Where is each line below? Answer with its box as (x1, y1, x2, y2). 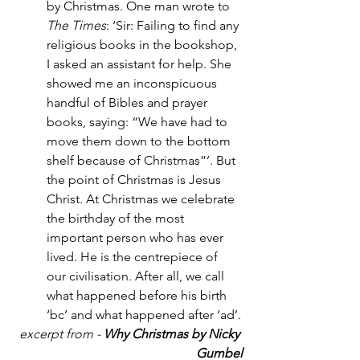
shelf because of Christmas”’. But (47, 153, 239, 169)
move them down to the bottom (47, 133, 234, 149)
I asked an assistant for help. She (47, 56, 235, 72)
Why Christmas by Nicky (100, 326, 243, 342)
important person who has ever (47, 230, 227, 246)
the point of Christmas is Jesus (47, 172, 224, 188)
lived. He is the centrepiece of (47, 249, 221, 265)
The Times (47, 18, 106, 34)
